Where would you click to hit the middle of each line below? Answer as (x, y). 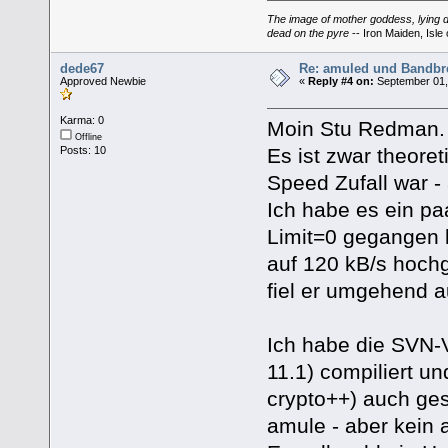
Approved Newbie (103, 81)
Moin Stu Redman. (355, 129)
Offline (87, 137)
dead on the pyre (307, 33)
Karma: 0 (82, 120)
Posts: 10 (83, 150)
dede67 (82, 69)
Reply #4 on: (341, 81)
